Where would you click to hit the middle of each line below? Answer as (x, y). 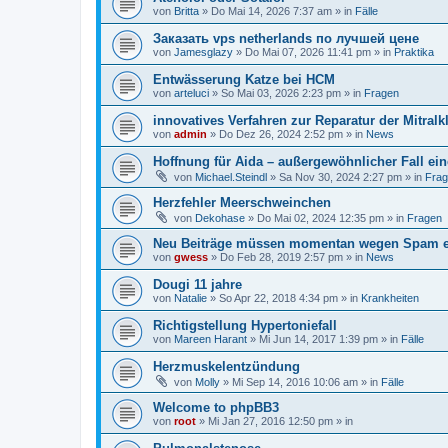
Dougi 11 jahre (197, 284)
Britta (186, 11)
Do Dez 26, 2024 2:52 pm (281, 134)
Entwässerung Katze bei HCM (244, 79)
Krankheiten (390, 298)
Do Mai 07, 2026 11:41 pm (308, 52)
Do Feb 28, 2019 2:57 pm (281, 257)
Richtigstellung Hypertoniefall (245, 325)
